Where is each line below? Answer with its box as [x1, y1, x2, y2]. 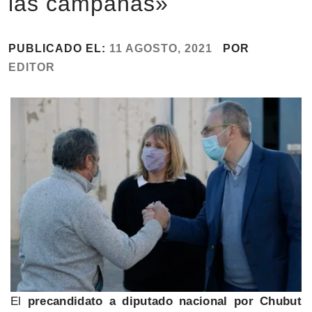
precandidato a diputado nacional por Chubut [27, 294, 302, 308]
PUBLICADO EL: [8, 42, 109, 54]
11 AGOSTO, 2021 [109, 42, 212, 54]
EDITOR [8, 61, 55, 73]
